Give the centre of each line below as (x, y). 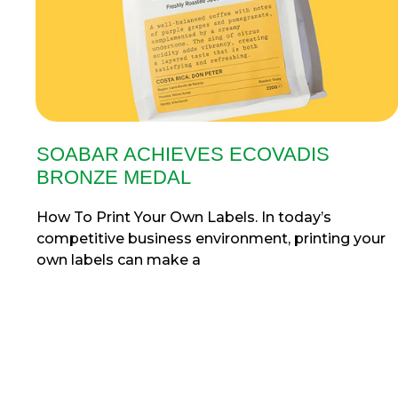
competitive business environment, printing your (211, 238)
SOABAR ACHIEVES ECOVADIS (183, 154)
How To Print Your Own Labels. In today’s (184, 217)
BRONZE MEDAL (114, 177)
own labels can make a (119, 259)
